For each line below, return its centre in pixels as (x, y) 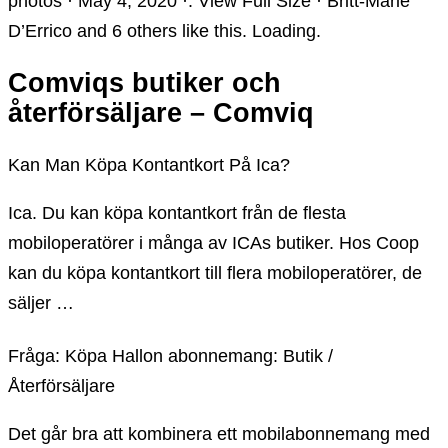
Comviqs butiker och (144, 82)
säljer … (41, 303)
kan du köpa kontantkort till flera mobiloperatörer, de (215, 273)
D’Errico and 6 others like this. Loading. (164, 30)
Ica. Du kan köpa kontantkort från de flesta (177, 213)
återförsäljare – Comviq (161, 112)
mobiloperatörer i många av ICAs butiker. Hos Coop (213, 243)
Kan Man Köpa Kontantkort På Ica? (149, 165)
